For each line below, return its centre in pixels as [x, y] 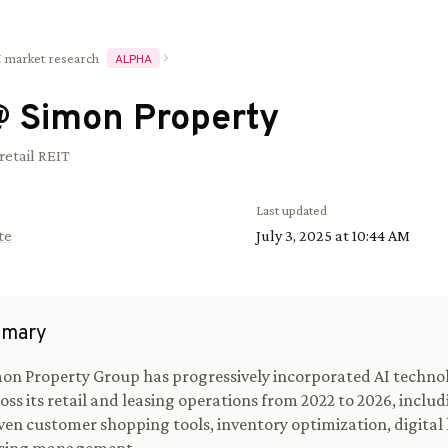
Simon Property [149, 120]
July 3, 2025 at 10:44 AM [333, 235]
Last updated [291, 210]
